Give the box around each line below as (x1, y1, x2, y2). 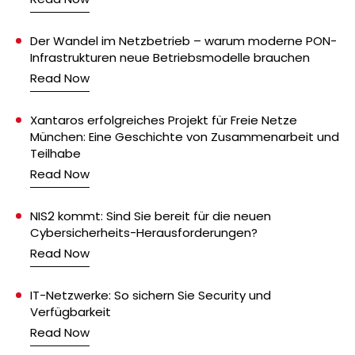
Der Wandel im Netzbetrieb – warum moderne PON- (30, 32, 337, 49)
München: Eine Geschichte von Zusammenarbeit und (30, 128, 339, 145)
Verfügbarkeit (30, 303, 111, 320)
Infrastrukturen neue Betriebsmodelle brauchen (30, 48, 310, 66)
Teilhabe (30, 144, 81, 162)
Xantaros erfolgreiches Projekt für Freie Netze (30, 111, 297, 128)
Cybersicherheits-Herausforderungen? (30, 223, 258, 241)
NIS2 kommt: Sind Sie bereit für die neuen (30, 207, 271, 224)
